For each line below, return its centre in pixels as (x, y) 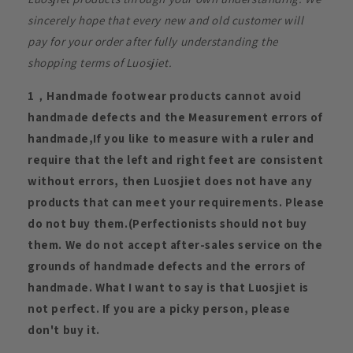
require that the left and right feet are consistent (176, 160)
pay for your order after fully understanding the (153, 42)
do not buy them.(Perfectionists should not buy (167, 224)
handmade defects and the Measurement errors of (175, 117)
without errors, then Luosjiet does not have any (170, 181)
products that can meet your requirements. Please (176, 203)
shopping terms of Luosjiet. (100, 63)
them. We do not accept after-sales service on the (175, 245)
